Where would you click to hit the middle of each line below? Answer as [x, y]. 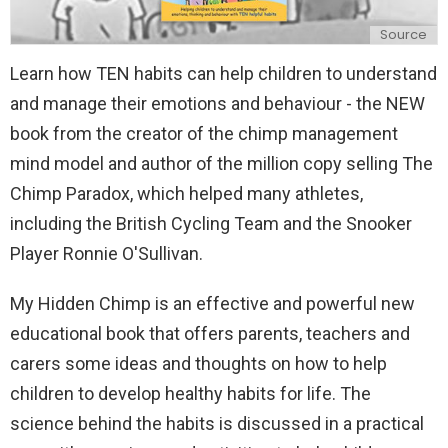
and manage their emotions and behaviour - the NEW [217, 103]
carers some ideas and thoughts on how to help [198, 363]
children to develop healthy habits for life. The [190, 393]
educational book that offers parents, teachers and [210, 333]
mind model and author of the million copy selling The [221, 163]
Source [403, 35]
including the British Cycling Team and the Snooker [211, 223]
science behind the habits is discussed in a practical [217, 423]
